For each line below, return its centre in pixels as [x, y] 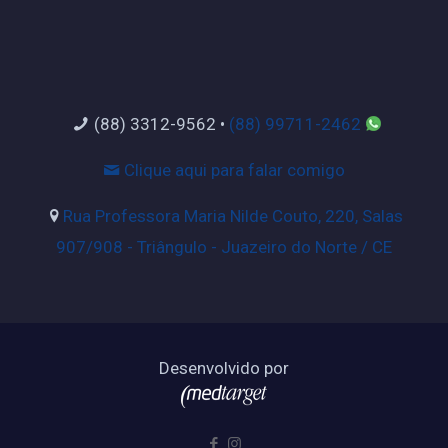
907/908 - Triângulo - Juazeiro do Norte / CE [224, 247]
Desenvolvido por [224, 368]
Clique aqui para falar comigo [232, 170]
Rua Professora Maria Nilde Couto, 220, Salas [232, 216]
